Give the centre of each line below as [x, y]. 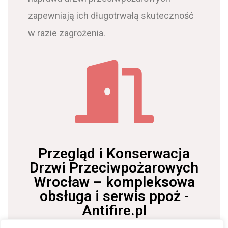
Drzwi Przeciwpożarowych [114, 167]
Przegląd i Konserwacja [114, 153]
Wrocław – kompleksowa [114, 182]
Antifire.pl [114, 210]
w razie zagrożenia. [67, 33]
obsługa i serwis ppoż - [114, 196]
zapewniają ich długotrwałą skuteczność [111, 15]
